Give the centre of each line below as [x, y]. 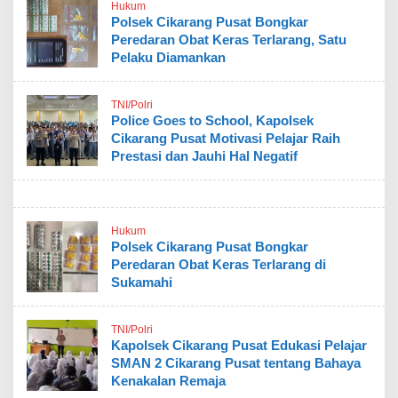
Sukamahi [142, 282]
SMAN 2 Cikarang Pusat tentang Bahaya [236, 363]
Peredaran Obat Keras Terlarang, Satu [229, 40]
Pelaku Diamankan [168, 57]
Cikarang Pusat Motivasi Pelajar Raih [226, 138]
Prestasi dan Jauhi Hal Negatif [204, 156]
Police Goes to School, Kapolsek [212, 120]
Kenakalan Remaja [168, 381]
